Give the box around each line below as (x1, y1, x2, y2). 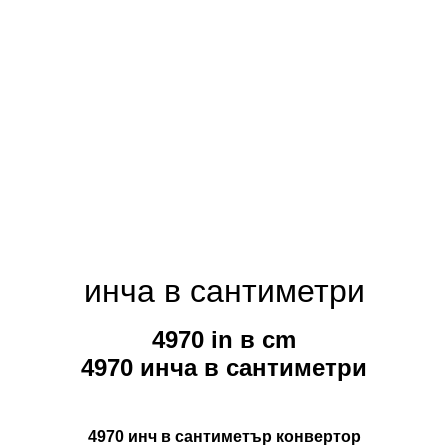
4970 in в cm (152, 326, 296, 354)
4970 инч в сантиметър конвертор (87, 428, 361, 446)
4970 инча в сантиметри (81, 354, 367, 382)
